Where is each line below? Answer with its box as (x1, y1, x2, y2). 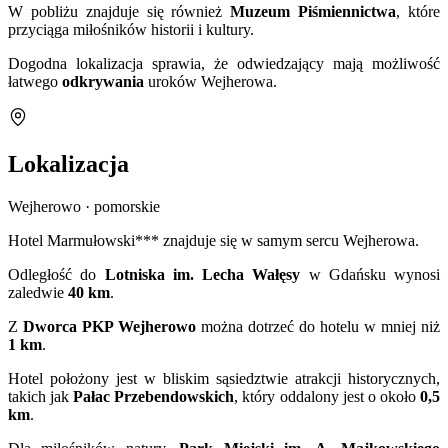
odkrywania (62, 72, 144, 90)
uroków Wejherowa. (144, 72, 277, 90)
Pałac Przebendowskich (73, 387, 235, 405)
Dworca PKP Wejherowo (23, 317, 196, 335)
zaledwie (8, 283, 68, 301)
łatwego (8, 72, 62, 90)
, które (396, 2, 441, 20)
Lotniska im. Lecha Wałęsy (104, 265, 301, 283)
